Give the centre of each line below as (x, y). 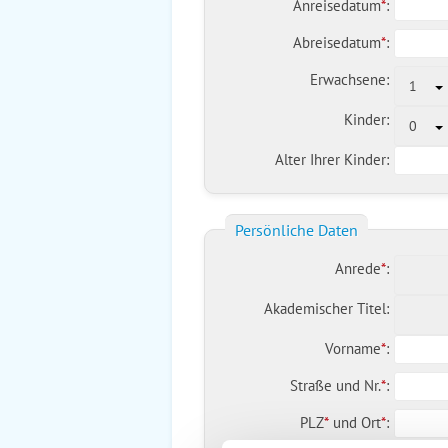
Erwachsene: (349, 79)
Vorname (352, 348)
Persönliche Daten (296, 230)
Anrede (357, 268)
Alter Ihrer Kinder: (331, 159)
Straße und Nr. (335, 385)
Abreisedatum (336, 42)
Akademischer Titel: (326, 308)
